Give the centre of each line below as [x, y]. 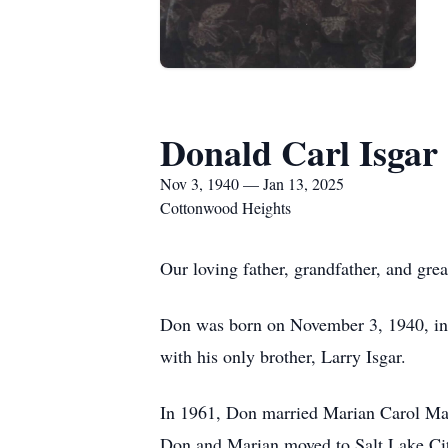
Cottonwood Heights [225, 207]
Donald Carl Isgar [299, 152]
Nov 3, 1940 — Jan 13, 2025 [252, 183]
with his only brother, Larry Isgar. [283, 356]
